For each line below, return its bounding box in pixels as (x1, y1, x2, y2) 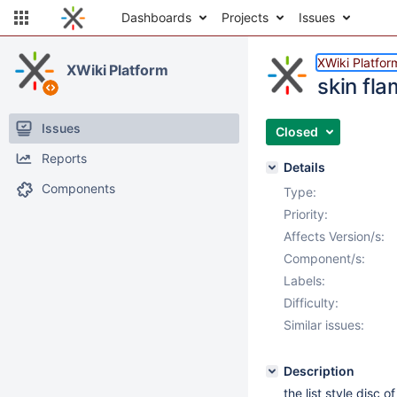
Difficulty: (284, 295, 339, 310)
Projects (222, 10, 269, 25)
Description (284, 363, 354, 378)
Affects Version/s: (284, 229, 385, 244)
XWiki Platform (66, 61, 168, 79)
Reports (42, 151, 87, 166)
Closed (276, 124, 318, 139)
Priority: (284, 206, 328, 222)
